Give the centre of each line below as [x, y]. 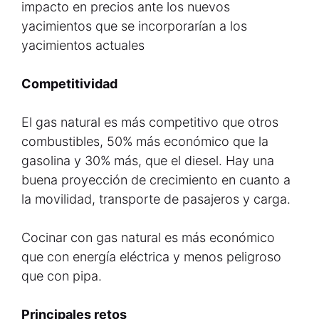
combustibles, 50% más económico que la [145, 141]
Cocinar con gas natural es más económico [148, 237]
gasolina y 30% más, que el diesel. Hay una [148, 161]
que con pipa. [62, 276]
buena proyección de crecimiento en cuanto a [156, 180]
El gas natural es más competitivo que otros [150, 122]
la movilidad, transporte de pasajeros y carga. [156, 199]
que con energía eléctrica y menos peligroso [151, 257]
